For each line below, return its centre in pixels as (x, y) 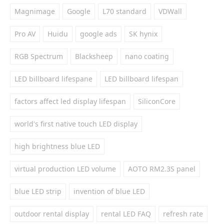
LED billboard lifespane (53, 79)
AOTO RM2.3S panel (162, 169)
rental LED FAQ (126, 214)
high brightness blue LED (57, 146)
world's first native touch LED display (76, 124)
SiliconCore (157, 101)
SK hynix (143, 34)
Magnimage (35, 11)
